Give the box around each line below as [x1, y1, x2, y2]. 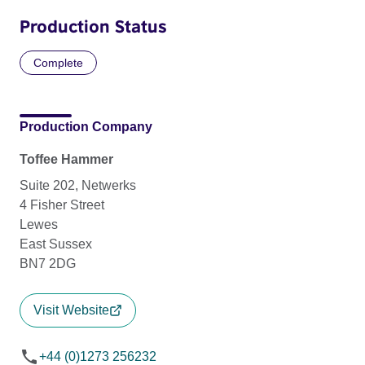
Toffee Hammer [20, 152, 113, 166]
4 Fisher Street [20, 197, 104, 212]
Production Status [20, 15, 167, 37]
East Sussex [20, 236, 92, 251]
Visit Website [33, 302, 109, 317]
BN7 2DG [20, 256, 76, 270]
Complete [33, 55, 83, 69]
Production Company [20, 119, 152, 134]
